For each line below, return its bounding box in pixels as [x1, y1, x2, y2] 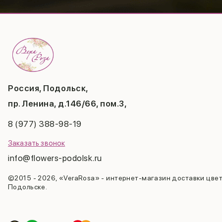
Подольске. [8, 182, 48, 191]
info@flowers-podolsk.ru [8, 153, 102, 163]
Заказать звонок [8, 138, 65, 148]
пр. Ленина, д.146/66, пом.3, [8, 98, 127, 109]
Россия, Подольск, [8, 83, 89, 93]
